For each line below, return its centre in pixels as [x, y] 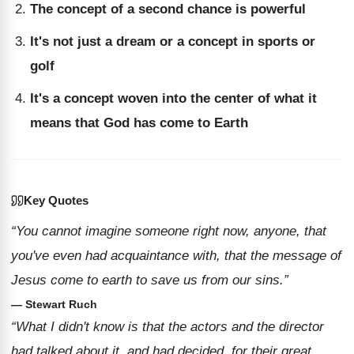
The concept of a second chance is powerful [168, 9]
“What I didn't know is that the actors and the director [168, 327]
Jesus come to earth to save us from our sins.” [150, 280]
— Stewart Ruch [54, 304]
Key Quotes [56, 200]
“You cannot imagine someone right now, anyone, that [169, 231]
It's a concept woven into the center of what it [173, 98]
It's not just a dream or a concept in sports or [173, 41]
